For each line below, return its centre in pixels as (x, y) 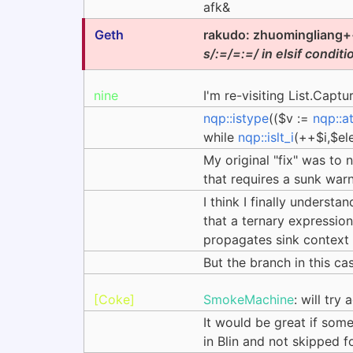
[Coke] (114, 299)
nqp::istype (236, 118)
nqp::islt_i (266, 137)
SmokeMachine (249, 299)
